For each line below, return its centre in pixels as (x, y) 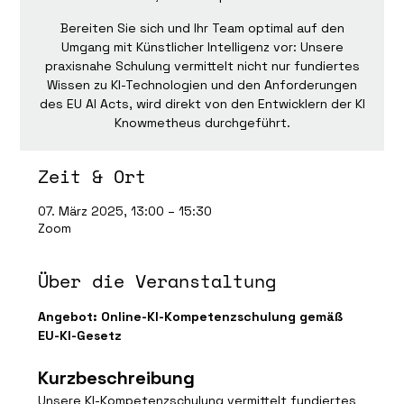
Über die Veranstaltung (157, 281)
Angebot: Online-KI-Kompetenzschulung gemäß (193, 317)
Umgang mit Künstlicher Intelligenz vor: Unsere (202, 47)
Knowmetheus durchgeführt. (202, 123)
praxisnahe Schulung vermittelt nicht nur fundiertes (202, 66)
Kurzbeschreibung (117, 378)
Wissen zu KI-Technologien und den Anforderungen (202, 85)
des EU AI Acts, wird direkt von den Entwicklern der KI (202, 104)
